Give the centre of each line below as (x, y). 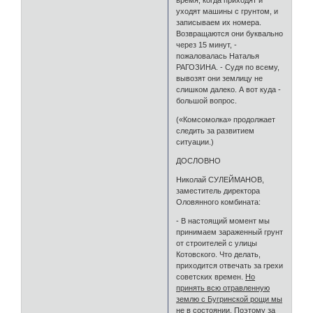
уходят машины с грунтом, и (227, 12)
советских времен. (211, 277)
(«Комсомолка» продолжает (226, 120)
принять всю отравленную (223, 288)
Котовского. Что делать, (219, 255)
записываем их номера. (219, 23)
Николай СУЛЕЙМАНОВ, (220, 180)
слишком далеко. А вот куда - (229, 90)
